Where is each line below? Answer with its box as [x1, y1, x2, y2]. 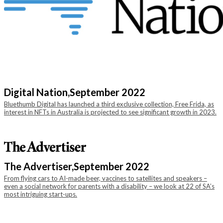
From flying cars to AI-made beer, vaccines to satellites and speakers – [4, 174, 207, 182]
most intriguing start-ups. [4, 190, 77, 198]
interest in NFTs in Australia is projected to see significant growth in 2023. [4, 108, 217, 116]
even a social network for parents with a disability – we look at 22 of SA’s [4, 182, 215, 190]
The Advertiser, [4, 160, 74, 172]
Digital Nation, [4, 86, 70, 98]
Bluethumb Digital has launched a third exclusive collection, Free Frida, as [4, 100, 214, 108]
